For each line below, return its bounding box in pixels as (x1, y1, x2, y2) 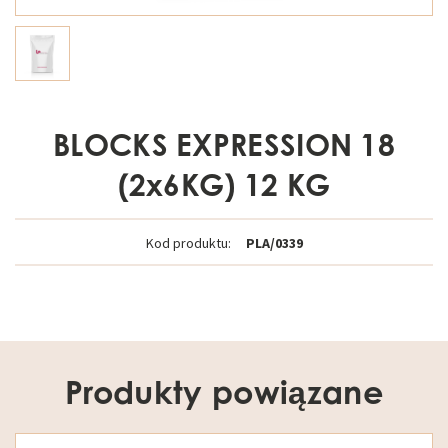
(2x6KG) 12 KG (117, 166, 331, 204)
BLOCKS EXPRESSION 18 (53, 126, 395, 164)
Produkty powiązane (65, 372, 383, 412)
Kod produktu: (145, 234, 231, 253)
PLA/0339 (245, 234, 303, 253)
